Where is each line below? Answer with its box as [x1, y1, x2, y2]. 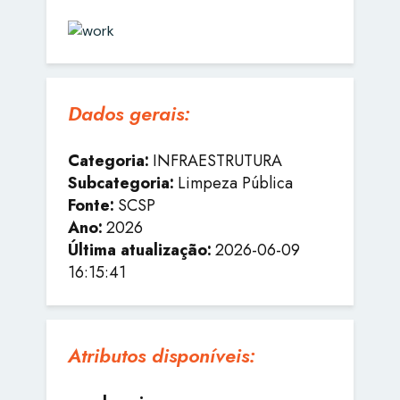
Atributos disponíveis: [68, 340, 255, 370]
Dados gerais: [68, 98, 190, 128]
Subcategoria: [68, 171, 174, 195]
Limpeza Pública [178, 171, 293, 195]
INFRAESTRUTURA [153, 148, 282, 172]
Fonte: [68, 193, 114, 217]
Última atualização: [68, 237, 212, 262]
